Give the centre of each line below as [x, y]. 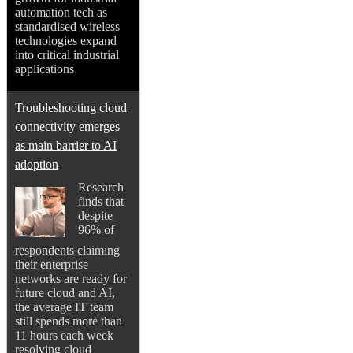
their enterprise [52, 265]
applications [45, 69]
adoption [37, 165]
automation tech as [61, 13]
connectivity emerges [67, 127]
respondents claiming [67, 251]
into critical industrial [67, 55]
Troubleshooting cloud [71, 108]
